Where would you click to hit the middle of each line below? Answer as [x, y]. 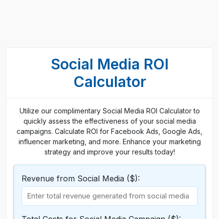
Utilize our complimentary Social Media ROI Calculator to [109, 111]
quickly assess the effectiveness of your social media [109, 121]
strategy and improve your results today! [109, 152]
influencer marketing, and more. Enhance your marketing [109, 142]
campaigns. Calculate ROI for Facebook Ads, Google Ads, [109, 131]
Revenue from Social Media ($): [81, 178]
